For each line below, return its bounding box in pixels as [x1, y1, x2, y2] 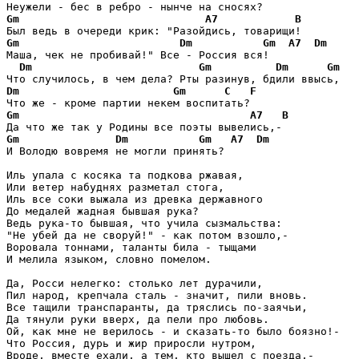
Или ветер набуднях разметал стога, [6, 180, 231, 193]
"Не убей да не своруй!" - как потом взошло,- [6, 228, 295, 241]
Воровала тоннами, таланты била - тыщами [6, 240, 263, 253]
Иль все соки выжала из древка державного [6, 192, 269, 205]
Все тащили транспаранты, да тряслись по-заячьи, [6, 301, 314, 313]
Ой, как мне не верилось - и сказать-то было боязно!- [6, 325, 346, 337]
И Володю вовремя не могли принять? [6, 144, 231, 157]
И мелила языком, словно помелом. [6, 252, 218, 265]
